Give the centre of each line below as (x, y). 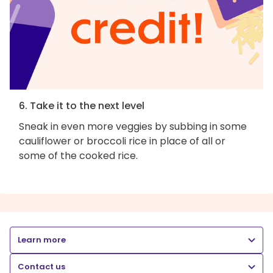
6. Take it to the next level (82, 105)
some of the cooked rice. (78, 155)
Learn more (42, 239)
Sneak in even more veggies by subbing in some (133, 126)
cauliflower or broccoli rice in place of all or (122, 141)
